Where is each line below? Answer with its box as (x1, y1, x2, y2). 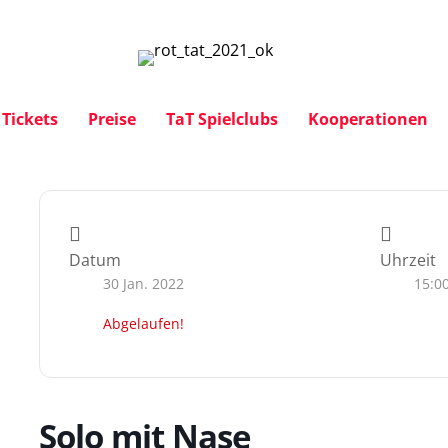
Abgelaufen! (103, 314, 184, 333)
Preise (87, 108, 136, 130)
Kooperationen (307, 108, 428, 130)
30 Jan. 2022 (103, 274, 184, 293)
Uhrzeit (380, 249, 436, 271)
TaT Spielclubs (165, 108, 278, 130)
